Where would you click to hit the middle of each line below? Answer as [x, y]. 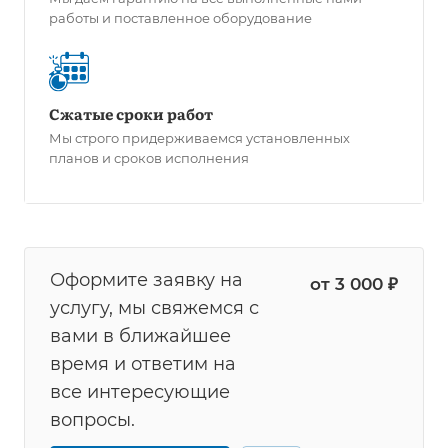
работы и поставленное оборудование [180, 17]
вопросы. [92, 420]
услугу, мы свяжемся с [154, 308]
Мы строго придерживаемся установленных [199, 137]
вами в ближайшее [140, 336]
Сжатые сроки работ [131, 113]
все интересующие [140, 392]
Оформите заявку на [146, 280]
